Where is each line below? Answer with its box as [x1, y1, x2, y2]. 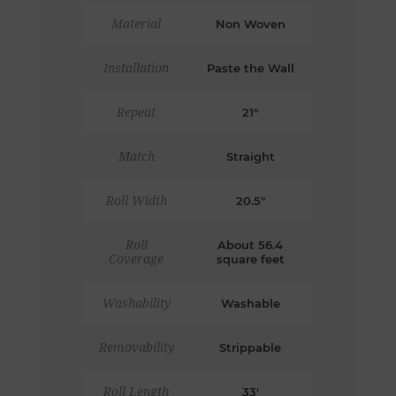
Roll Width [105, 193, 167, 208]
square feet [216, 251, 285, 266]
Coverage [109, 251, 164, 266]
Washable [220, 295, 280, 310]
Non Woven [215, 16, 286, 31]
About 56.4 [217, 237, 284, 252]
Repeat [117, 104, 156, 119]
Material [111, 16, 162, 31]
